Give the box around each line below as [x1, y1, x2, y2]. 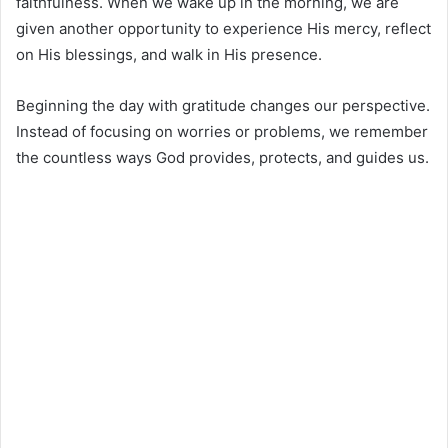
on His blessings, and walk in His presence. [16, 45, 322, 65]
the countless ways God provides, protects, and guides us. [16, 148, 429, 168]
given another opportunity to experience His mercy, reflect [16, 19, 431, 39]
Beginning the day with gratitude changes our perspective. [16, 96, 430, 116]
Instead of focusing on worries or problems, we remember [16, 122, 428, 142]
